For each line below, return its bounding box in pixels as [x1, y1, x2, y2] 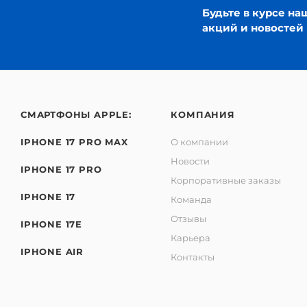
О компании [171, 136, 229, 147]
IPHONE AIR [21, 246, 84, 257]
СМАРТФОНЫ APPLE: [21, 109, 132, 120]
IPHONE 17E [21, 219, 82, 230]
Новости [171, 156, 210, 167]
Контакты [171, 251, 215, 262]
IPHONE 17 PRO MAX [21, 136, 128, 147]
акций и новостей [202, 21, 304, 34]
